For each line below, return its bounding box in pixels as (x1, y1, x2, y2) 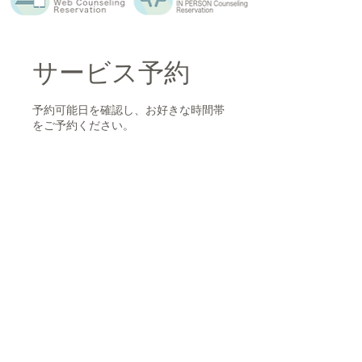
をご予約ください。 (32, 118, 134, 133)
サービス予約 (32, 57, 190, 88)
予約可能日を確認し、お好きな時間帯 (32, 103, 225, 117)
